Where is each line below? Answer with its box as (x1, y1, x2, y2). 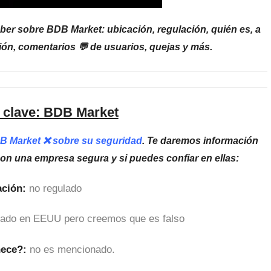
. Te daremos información (142, 135, 259, 146)
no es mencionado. (29, 243, 115, 255)
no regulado (28, 183, 82, 194)
